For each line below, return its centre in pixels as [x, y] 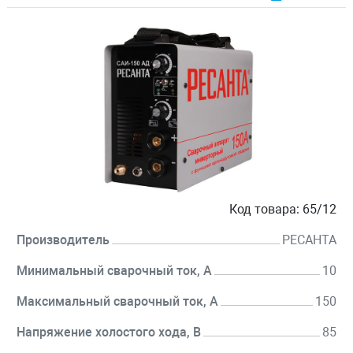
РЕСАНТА [309, 240]
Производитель [63, 240]
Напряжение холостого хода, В [109, 333]
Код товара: [264, 210]
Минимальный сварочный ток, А [114, 271]
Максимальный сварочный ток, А [117, 302]
